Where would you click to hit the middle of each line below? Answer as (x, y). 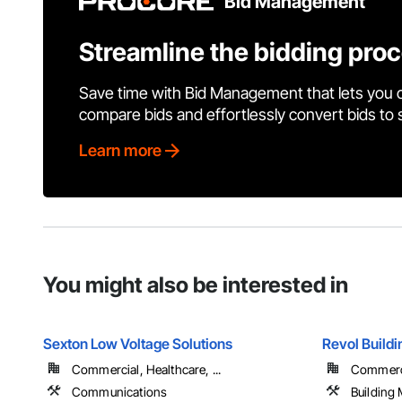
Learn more (120, 151)
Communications (120, 392)
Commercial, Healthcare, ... (147, 370)
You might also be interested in (196, 285)
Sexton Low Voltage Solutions (138, 344)
